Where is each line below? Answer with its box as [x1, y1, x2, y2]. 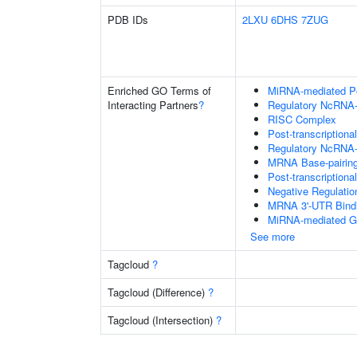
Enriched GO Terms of [108, 83, 211, 98]
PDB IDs [108, 12, 148, 27]
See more [250, 229, 295, 244]
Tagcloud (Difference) [108, 284, 208, 300]
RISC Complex [268, 112, 336, 127]
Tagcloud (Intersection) [108, 312, 216, 328]
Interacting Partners [108, 97, 198, 112]
